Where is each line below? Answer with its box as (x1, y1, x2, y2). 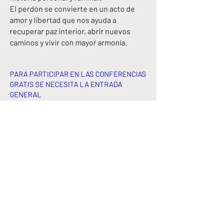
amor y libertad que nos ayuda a (10, 15, 116, 24)
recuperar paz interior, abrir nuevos (10, 26, 131, 36)
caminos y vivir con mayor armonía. (10, 38, 127, 47)
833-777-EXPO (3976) (38, 170, 118, 180)
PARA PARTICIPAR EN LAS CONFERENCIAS (10, 69, 146, 78)
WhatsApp (58, 193, 99, 204)
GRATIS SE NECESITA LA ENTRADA (10, 80, 122, 88)
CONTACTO (53, 149, 104, 160)
